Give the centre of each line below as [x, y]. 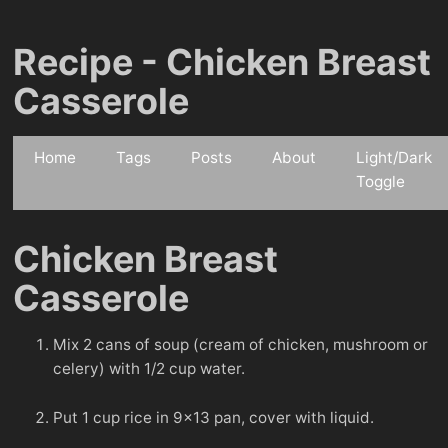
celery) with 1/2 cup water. [149, 369]
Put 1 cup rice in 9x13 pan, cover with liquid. [213, 418]
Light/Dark [394, 157]
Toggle [381, 181]
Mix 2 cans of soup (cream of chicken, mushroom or [240, 345]
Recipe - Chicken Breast [222, 62]
